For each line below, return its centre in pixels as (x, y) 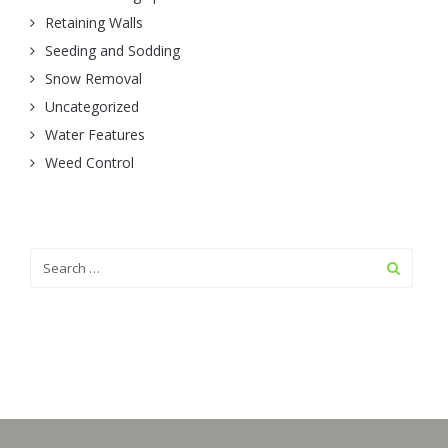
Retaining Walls (94, 22)
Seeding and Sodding (112, 50)
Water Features (95, 134)
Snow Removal (93, 78)
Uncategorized (92, 106)
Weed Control (89, 162)
